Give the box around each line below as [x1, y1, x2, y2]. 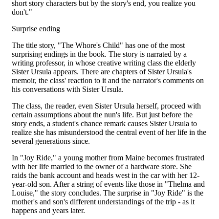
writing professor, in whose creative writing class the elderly [12, 59, 196, 67]
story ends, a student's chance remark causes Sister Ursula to [12, 119, 197, 128]
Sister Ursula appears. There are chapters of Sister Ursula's [12, 67, 192, 76]
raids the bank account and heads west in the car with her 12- [12, 171, 199, 179]
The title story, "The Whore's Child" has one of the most [12, 41, 185, 49]
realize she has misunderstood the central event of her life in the [12, 128, 206, 136]
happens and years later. [12, 206, 85, 215]
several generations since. [12, 137, 90, 145]
